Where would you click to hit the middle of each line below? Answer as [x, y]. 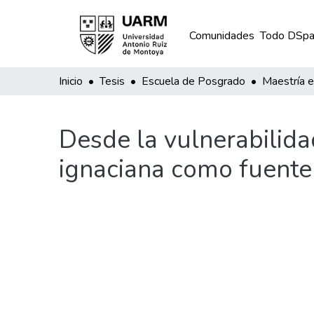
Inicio [71, 81]
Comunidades [221, 36]
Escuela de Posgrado [193, 81]
